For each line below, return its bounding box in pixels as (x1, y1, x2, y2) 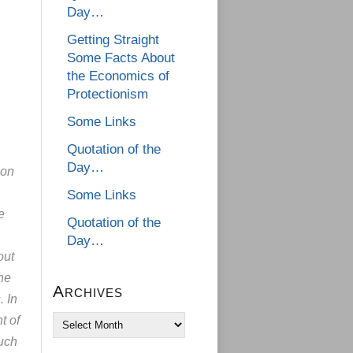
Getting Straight (67, 32, 159, 48)
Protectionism (67, 87, 148, 102)
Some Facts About (67, 50, 175, 66)
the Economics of (67, 69, 169, 84)
